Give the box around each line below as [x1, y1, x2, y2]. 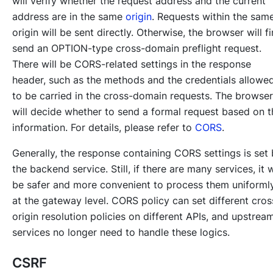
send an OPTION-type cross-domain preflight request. [12, 42, 261, 55]
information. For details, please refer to [12, 121, 195, 134]
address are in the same [12, 10, 126, 23]
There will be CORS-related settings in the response [12, 58, 251, 71]
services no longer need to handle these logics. [12, 226, 230, 239]
